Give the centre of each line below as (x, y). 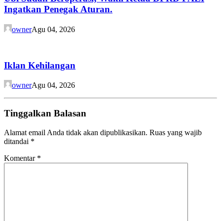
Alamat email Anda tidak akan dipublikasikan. (76, 132)
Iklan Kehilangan (40, 65)
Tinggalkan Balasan (45, 113)
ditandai (17, 141)
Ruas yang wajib (176, 132)
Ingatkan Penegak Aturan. (58, 9)
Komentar (20, 158)
